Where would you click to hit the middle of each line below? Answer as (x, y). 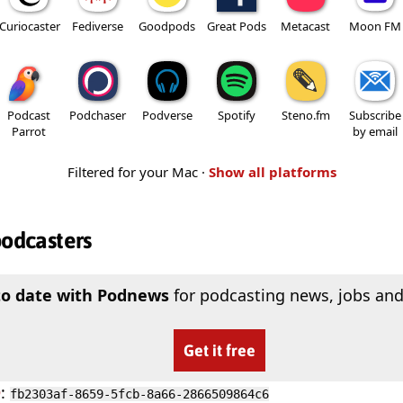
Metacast (305, 27)
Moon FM (375, 27)
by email (375, 132)
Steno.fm (305, 116)
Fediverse (98, 27)
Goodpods (167, 27)
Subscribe (375, 116)
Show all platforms (272, 172)
